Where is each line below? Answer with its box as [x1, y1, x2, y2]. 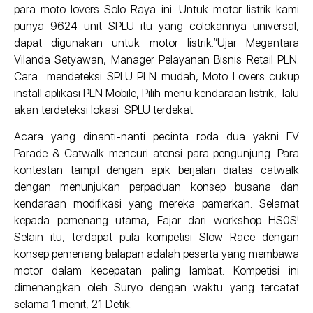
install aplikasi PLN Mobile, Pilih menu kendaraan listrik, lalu [14, 86, 299, 100]
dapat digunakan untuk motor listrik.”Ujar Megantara [14, 36, 299, 50]
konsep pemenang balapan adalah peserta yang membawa [14, 247, 299, 261]
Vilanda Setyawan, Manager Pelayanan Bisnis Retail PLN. [14, 52, 299, 66]
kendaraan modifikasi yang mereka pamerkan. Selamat [14, 197, 299, 211]
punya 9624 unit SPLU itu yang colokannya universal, [14, 19, 299, 33]
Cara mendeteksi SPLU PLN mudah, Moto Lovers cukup [14, 69, 299, 83]
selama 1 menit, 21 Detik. [14, 298, 132, 312]
